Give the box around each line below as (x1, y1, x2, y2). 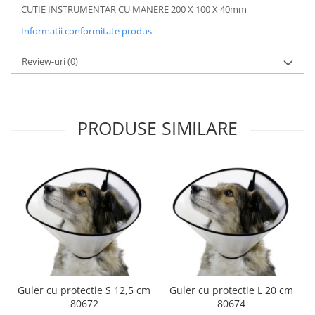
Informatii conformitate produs (21, 25, 152, 38)
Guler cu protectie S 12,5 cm (18, 283, 150, 297)
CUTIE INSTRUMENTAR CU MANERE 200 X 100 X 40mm (21, 3, 247, 16)
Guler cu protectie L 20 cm (169, 283, 293, 297)
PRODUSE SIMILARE (77, 116, 238, 141)
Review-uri (22, 55, 67, 68)
